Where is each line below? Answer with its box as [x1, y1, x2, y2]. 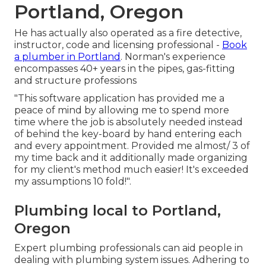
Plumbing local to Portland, [14, 202, 221, 220]
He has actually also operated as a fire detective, [14, 27, 242, 39]
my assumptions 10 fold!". [14, 176, 131, 188]
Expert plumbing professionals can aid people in [14, 242, 243, 254]
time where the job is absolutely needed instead [14, 116, 243, 128]
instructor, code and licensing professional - [14, 39, 222, 51]
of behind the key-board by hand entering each [14, 128, 242, 140]
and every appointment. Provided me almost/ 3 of [14, 140, 250, 152]
